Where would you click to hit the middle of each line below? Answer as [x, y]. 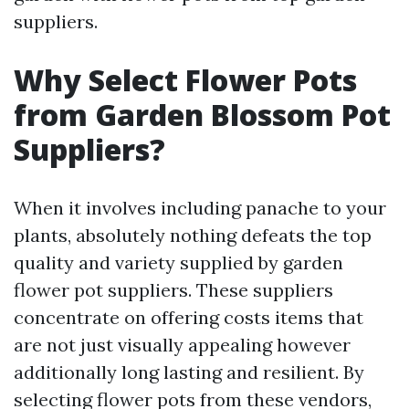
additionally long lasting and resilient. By [189, 372]
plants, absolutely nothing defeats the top [193, 236]
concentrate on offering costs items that [189, 318]
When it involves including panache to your [200, 208]
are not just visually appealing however [182, 345]
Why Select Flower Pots [185, 80]
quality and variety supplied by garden [178, 263]
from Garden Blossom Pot [202, 115]
